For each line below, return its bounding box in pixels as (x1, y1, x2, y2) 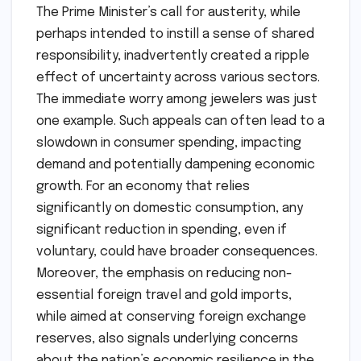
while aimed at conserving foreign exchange (36, 310, 306, 325)
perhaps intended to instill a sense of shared (36, 27, 314, 42)
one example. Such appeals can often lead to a (36, 114, 325, 129)
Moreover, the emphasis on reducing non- (36, 267, 293, 281)
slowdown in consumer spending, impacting (36, 136, 301, 151)
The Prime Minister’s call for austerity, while (36, 6, 301, 20)
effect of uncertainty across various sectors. (36, 71, 320, 85)
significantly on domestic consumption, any (36, 201, 303, 216)
